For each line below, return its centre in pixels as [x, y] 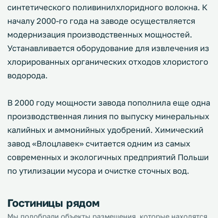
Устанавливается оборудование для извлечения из [108, 48]
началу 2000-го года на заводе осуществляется [101, 21]
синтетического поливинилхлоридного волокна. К [108, 7]
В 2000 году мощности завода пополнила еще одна [109, 103]
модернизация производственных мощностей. [100, 35]
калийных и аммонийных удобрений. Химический [105, 130]
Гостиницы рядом [54, 203]
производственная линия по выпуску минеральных [108, 116]
